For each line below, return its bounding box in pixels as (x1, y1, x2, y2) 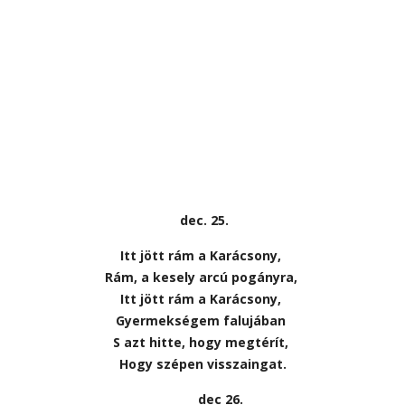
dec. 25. (176, 211, 229, 229)
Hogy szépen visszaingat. (118, 354, 287, 372)
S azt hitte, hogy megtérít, (113, 333, 292, 351)
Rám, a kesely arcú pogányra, (104, 268, 301, 286)
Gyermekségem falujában (116, 311, 289, 329)
